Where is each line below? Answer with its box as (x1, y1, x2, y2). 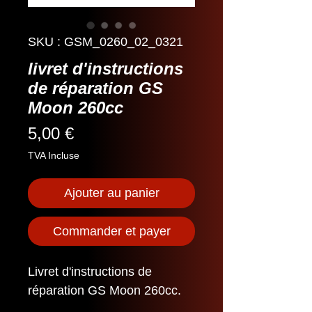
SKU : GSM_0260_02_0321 (28, 34, 183, 49)
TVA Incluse (28, 149, 79, 161)
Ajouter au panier (63, 185, 159, 200)
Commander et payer (52, 224, 171, 238)
